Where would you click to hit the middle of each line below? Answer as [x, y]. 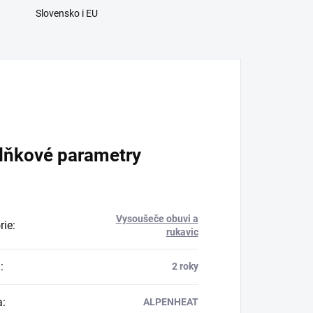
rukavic [182, 232]
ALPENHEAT [170, 302]
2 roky [185, 267]
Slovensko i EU [66, 14]
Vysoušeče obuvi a [157, 219]
